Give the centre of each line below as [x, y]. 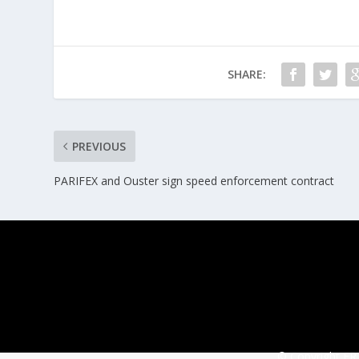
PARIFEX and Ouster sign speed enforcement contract [194, 180]
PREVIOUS [99, 146]
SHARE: [246, 74]
